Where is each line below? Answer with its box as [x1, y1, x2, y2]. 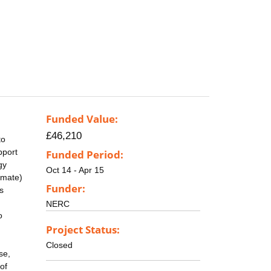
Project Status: [46, 222, 120, 237]
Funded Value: [46, 112, 118, 126]
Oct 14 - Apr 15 [46, 165, 104, 175]
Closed [46, 240, 73, 250]
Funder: [46, 181, 85, 195]
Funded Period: [46, 148, 123, 162]
